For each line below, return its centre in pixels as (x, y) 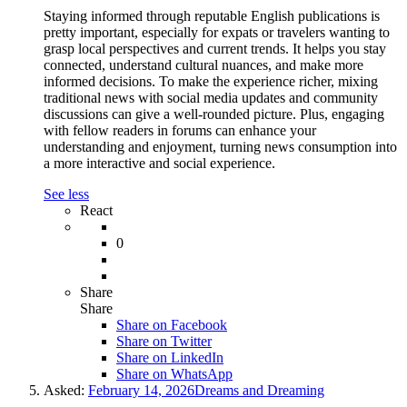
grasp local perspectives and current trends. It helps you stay (215, 48)
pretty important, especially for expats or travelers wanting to (217, 32)
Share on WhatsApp (174, 373)
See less (66, 194)
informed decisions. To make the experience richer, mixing (211, 81)
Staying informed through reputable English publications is (212, 15)
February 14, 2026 (141, 390)
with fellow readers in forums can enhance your (180, 130)
